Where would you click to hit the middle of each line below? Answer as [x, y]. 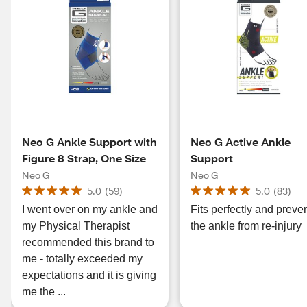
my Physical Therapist [76, 226]
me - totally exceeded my [82, 259]
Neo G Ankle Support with [89, 142]
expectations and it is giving [89, 275]
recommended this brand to [88, 242]
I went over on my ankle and [90, 209]
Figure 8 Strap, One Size [84, 158]
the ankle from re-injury [246, 226]
